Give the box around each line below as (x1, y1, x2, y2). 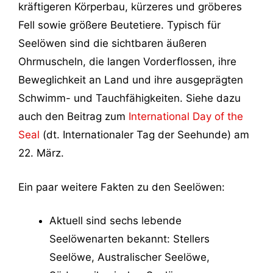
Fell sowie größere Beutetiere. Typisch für (18, 19, 221, 32)
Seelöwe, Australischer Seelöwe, (49, 251, 210, 264)
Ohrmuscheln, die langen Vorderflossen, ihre (18, 55, 236, 68)
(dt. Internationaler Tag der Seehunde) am (40, 129, 249, 141)
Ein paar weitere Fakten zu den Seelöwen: (18, 180, 225, 193)
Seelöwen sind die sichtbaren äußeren (18, 37, 207, 50)
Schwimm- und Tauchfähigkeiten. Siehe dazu (18, 92, 241, 105)
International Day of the (129, 110, 243, 123)
